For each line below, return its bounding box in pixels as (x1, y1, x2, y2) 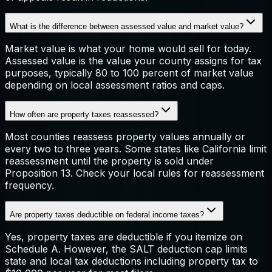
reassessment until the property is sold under (5, 154, 214, 167)
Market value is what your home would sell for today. (5, 42, 251, 55)
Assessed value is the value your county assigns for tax (5, 54, 262, 67)
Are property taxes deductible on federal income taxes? (10, 209, 204, 219)
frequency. (5, 178, 54, 191)
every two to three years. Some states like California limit (5, 142, 267, 155)
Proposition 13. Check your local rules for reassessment (5, 166, 264, 179)
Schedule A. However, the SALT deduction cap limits (5, 242, 248, 255)
